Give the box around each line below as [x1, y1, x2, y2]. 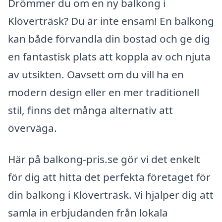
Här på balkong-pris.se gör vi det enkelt [8, 152, 200, 166]
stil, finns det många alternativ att [8, 103, 173, 117]
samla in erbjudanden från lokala [8, 206, 168, 220]
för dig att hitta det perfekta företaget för [8, 170, 211, 184]
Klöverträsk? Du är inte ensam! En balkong [8, 13, 214, 28]
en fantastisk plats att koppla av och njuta [8, 49, 211, 63]
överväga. [8, 120, 57, 135]
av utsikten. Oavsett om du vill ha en [8, 67, 184, 81]
